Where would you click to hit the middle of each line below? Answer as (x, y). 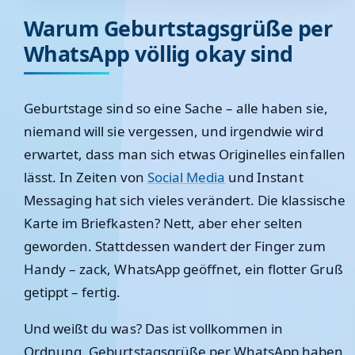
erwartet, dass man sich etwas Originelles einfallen (185, 154)
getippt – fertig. (72, 292)
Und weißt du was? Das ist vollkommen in (154, 328)
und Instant (264, 177)
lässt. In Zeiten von (86, 177)
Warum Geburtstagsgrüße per (178, 28)
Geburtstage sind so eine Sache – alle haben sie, (176, 108)
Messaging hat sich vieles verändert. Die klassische (185, 200)
